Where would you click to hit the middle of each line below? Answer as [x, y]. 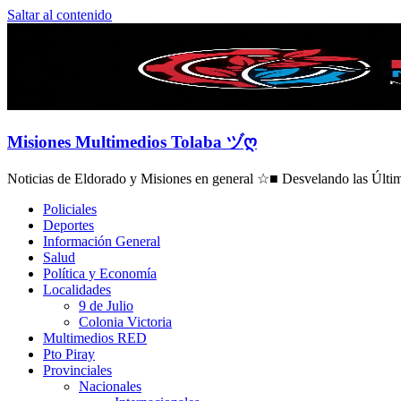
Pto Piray [69, 354]
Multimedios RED [95, 338]
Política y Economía [100, 274]
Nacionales [110, 387]
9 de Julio [106, 306]
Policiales [70, 209]
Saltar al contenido [60, 15]
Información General [102, 242]
